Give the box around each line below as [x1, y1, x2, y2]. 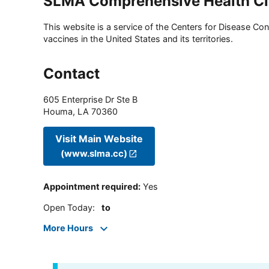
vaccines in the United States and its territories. [43, 34, 233, 44]
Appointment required [43, 181, 138, 192]
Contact [43, 65, 100, 83]
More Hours [43, 223, 93, 234]
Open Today [43, 202, 92, 213]
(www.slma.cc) [60, 147, 127, 159]
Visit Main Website [55, 132, 143, 145]
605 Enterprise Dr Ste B [43, 94, 138, 105]
